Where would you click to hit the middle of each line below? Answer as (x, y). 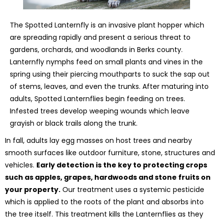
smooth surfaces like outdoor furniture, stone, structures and (110, 152)
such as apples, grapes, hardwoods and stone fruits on (108, 177)
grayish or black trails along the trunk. (74, 123)
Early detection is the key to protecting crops (122, 165)
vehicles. (21, 165)
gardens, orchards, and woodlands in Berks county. (96, 49)
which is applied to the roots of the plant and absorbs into (104, 202)
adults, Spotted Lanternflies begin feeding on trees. (97, 98)
